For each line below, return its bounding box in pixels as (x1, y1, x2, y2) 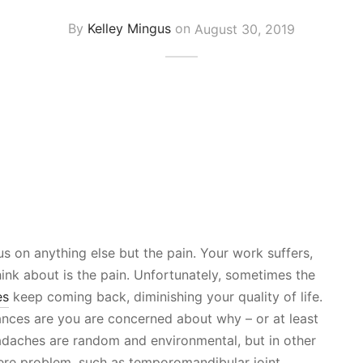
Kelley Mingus (88, 20, 171, 37)
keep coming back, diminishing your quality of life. (9, 288, 322, 305)
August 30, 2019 (194, 20, 295, 37)
